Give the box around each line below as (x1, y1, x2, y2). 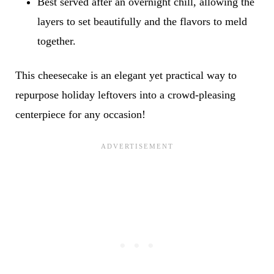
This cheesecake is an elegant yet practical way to (15, 69, 237, 82)
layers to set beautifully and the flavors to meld (37, 15, 247, 28)
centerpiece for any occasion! (15, 108, 146, 121)
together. (37, 35, 76, 48)
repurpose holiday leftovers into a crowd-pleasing (15, 89, 235, 102)
